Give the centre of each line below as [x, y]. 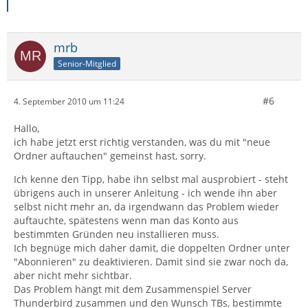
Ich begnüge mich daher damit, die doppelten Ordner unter [152, 248]
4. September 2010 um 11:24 [69, 101]
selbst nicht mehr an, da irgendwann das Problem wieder [146, 207]
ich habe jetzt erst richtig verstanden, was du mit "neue [142, 142]
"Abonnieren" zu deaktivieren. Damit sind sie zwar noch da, [151, 262]
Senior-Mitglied [87, 63]
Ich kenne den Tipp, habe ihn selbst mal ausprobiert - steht [151, 179]
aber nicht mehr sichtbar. [73, 275]
